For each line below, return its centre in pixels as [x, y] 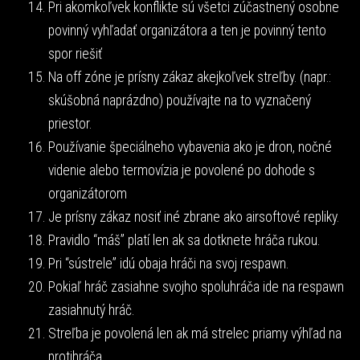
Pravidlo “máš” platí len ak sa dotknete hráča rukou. [184, 240]
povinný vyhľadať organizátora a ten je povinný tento [187, 30]
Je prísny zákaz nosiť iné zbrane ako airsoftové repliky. [194, 217]
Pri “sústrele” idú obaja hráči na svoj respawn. [168, 263]
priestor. [70, 123]
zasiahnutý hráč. [91, 310]
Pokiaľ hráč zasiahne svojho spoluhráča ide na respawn [196, 286]
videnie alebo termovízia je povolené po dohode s [182, 170]
